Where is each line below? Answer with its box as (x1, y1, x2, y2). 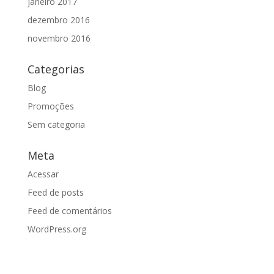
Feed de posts (27, 187, 84, 199)
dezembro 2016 (27, 14, 90, 26)
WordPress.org (27, 223, 86, 235)
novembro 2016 (27, 32, 91, 45)
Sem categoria (27, 119, 85, 131)
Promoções (27, 100, 74, 113)
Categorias (27, 62, 84, 77)
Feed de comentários (27, 205, 112, 217)
